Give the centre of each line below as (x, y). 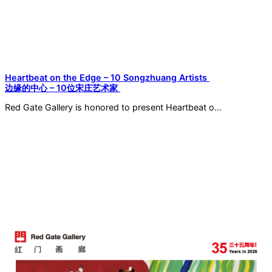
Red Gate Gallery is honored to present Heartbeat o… (113, 107)
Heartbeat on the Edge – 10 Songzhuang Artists (107, 78)
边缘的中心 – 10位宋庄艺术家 (63, 88)
